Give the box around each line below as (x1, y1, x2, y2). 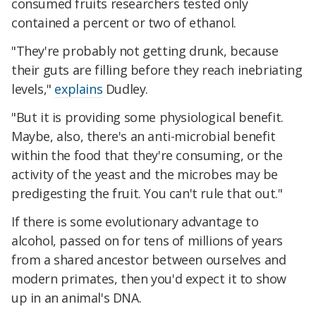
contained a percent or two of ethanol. (11, 14, 236, 32)
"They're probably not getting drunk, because (11, 42, 279, 60)
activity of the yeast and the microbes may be (11, 166, 279, 183)
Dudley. (102, 80, 149, 98)
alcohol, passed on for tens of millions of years (11, 231, 283, 249)
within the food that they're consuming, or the (11, 147, 283, 164)
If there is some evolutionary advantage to (11, 212, 259, 230)
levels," (11, 80, 55, 98)
